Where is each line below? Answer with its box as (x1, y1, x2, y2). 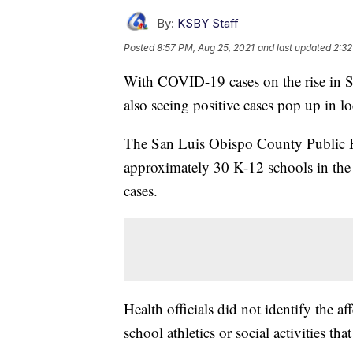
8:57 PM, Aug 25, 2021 (157, 41, 255, 54)
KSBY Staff (177, 15, 239, 31)
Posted (124, 41, 157, 54)
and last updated (258, 41, 331, 54)
